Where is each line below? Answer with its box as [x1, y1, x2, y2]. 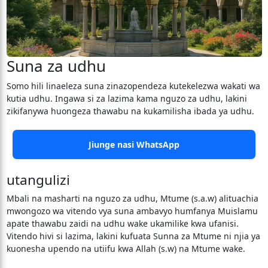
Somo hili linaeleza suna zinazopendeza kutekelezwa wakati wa [6, 80, 260, 92]
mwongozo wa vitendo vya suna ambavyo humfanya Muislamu [6, 205, 258, 217]
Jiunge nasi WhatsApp [89, 139, 179, 150]
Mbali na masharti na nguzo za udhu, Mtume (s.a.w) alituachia [6, 193, 258, 204]
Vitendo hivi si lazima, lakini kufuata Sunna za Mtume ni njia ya [6, 230, 260, 242]
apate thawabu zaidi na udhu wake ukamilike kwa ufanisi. [6, 218, 239, 229]
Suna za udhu [6, 55, 106, 77]
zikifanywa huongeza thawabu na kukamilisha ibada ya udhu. [6, 105, 254, 117]
